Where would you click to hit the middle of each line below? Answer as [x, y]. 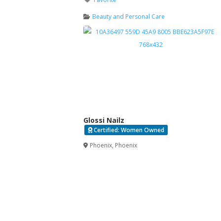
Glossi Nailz [104, 120]
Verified [186, 130]
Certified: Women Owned [129, 130]
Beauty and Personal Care [129, 17]
